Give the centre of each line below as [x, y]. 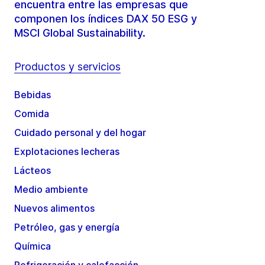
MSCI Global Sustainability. [81, 33]
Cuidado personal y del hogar [80, 133]
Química [33, 246]
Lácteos [33, 171]
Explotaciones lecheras [67, 152]
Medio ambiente [51, 190]
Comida [32, 114]
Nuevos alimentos [54, 209]
